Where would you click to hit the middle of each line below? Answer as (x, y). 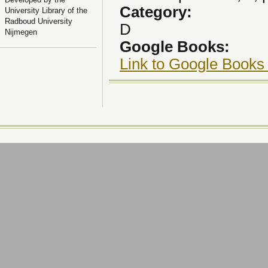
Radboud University (39, 21)
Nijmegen (21, 32)
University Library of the (46, 10)
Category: (158, 12)
